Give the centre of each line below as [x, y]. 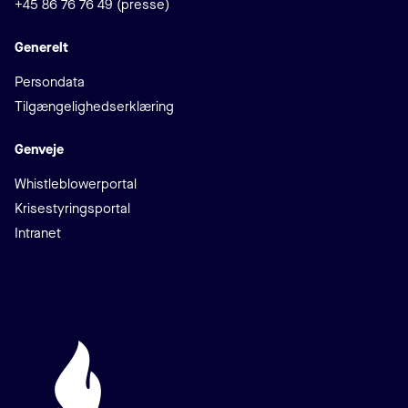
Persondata [50, 82]
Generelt [41, 47]
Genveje [39, 149]
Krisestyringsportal [72, 209]
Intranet [38, 233]
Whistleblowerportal [76, 184]
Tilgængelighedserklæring [94, 107]
